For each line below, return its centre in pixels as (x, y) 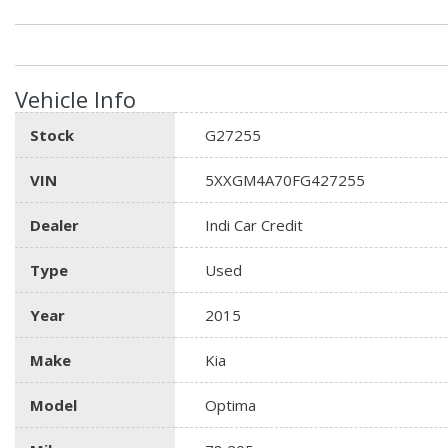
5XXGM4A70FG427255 (285, 179)
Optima (230, 404)
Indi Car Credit (254, 224)
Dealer (54, 224)
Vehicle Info (75, 98)
